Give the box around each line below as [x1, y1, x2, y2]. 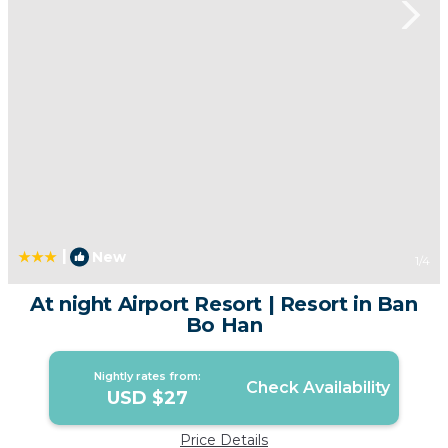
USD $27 [107, 387, 189, 410]
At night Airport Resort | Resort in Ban [30, 292, 418, 317]
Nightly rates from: [94, 369, 202, 384]
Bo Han [185, 313, 263, 338]
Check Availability [245, 378, 390, 398]
